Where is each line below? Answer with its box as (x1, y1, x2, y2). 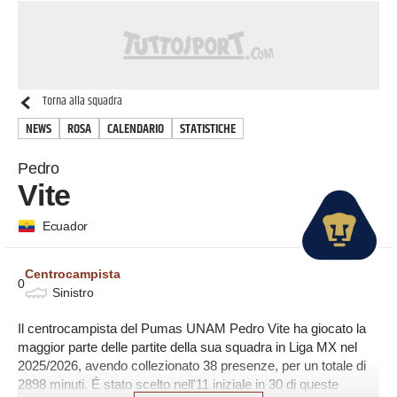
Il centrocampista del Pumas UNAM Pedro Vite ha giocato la (18, 320, 366, 336)
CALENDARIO (107, 119, 164, 139)
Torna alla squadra (43, 91, 122, 111)
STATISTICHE (180, 119, 236, 139)
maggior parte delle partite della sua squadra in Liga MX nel (18, 339, 357, 354)
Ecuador (43, 218, 89, 233)
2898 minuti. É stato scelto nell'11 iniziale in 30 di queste (18, 376, 339, 392)
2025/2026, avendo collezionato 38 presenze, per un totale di (18, 357, 366, 373)
